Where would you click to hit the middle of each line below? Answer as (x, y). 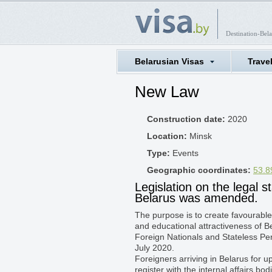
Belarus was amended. (196, 198)
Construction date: (186, 119)
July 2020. (155, 248)
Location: (167, 136)
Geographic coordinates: (199, 170)
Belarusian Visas (169, 61)
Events (184, 153)
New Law (167, 92)
